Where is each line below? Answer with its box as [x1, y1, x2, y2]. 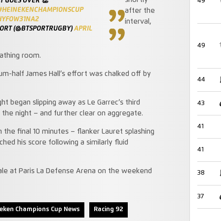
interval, [124, 18, 151, 26]
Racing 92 [94, 206, 123, 213]
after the [124, 7, 155, 15]
